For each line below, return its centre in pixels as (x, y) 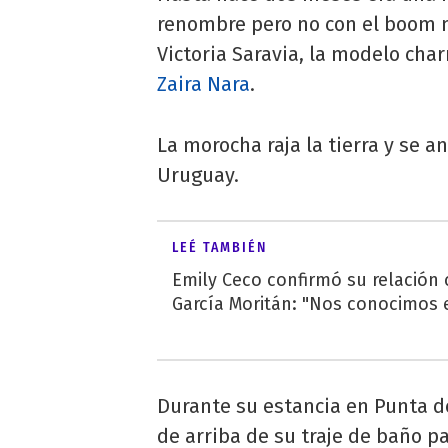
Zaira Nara (203, 83)
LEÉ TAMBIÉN (219, 247)
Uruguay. (198, 174)
